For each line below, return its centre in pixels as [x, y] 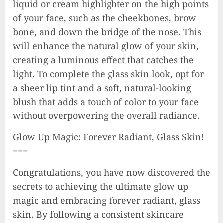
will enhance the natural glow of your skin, [106, 46]
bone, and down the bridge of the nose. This [107, 32]
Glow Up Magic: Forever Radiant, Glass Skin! [109, 137]
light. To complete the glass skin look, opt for [108, 73]
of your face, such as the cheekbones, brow [105, 18]
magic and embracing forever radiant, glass [107, 200]
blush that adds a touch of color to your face [106, 101]
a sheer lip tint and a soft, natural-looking [102, 87]
